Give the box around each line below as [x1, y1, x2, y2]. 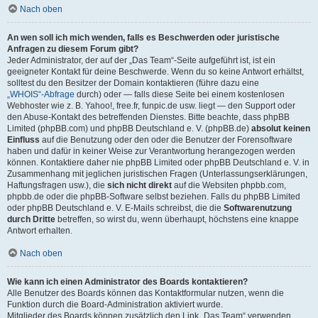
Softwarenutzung [224, 203, 292, 213]
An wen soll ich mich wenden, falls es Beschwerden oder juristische [7, 33, 280, 43]
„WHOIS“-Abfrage [7, 89, 75, 99]
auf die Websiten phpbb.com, [172, 180, 286, 190]
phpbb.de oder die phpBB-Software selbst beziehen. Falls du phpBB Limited [7, 192, 300, 202]
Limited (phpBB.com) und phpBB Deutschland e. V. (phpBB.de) [7, 124, 251, 133]
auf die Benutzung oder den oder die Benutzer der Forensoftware [40, 135, 292, 145]
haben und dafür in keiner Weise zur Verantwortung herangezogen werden [7, 146, 295, 156]
